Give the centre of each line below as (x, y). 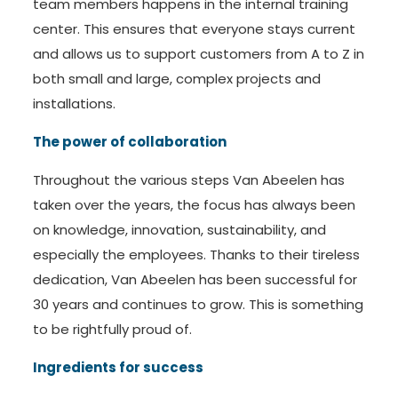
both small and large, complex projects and (176, 79)
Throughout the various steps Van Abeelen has (188, 180)
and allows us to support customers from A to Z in (198, 54)
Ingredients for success (118, 368)
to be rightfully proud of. (112, 330)
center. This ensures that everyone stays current (194, 29)
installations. (74, 104)
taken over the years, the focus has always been (194, 205)
